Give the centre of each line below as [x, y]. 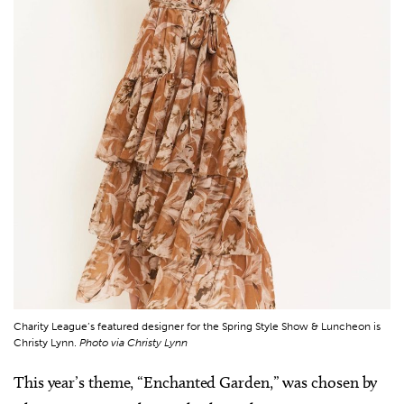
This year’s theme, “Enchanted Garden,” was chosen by [196, 382]
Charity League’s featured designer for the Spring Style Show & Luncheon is [197, 326]
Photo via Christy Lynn [133, 342]
